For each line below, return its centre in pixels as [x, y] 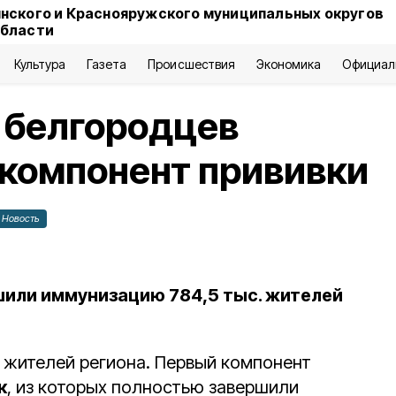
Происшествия [191, 64]
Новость [21, 218]
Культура [40, 64]
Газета [107, 64]
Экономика [288, 64]
